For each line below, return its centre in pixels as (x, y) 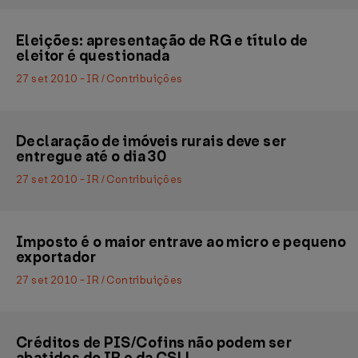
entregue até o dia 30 (91, 157)
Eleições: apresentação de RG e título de (162, 41)
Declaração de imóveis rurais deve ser (151, 141)
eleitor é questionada (93, 56)
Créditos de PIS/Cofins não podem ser (154, 343)
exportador (56, 257)
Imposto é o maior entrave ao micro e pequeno (181, 242)
